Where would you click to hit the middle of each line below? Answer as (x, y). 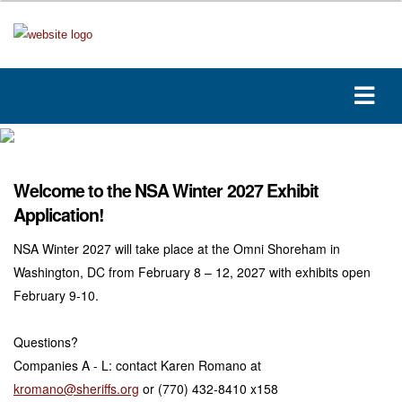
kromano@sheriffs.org (76, 388)
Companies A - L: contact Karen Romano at (137, 365)
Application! (59, 215)
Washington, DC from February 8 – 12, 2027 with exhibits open (192, 271)
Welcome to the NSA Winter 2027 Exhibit (166, 191)
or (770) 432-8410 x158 (209, 388)
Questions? (46, 341)
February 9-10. (56, 295)
